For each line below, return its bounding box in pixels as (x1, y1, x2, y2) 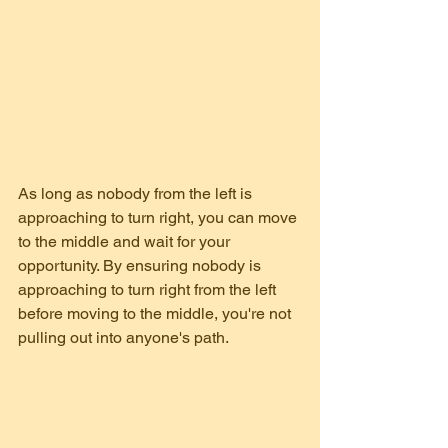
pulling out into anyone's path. (18, 328, 229, 348)
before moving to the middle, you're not (18, 304, 295, 324)
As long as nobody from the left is (18, 184, 256, 204)
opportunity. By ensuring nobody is (18, 256, 265, 276)
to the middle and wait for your (18, 232, 234, 252)
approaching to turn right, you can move (18, 208, 301, 228)
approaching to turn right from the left (18, 280, 280, 300)
